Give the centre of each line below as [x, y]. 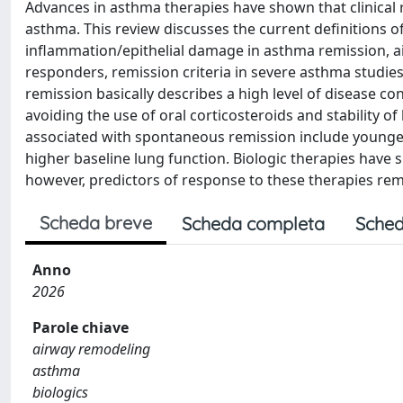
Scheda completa [253, 224]
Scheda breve [96, 223]
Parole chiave [81, 327]
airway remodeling [91, 349]
